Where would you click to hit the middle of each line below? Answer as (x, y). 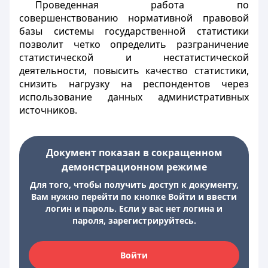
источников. (48, 110)
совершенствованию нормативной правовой (134, 18)
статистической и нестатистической (134, 57)
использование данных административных (134, 97)
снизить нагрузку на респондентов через (134, 84)
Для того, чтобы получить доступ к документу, (134, 185)
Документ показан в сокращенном (134, 153)
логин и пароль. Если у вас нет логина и (134, 208)
